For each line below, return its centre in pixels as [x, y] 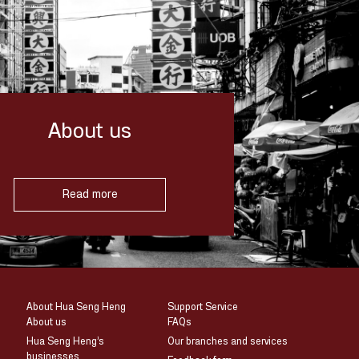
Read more [90, 195]
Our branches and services [228, 342]
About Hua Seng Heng [77, 308]
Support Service [203, 308]
